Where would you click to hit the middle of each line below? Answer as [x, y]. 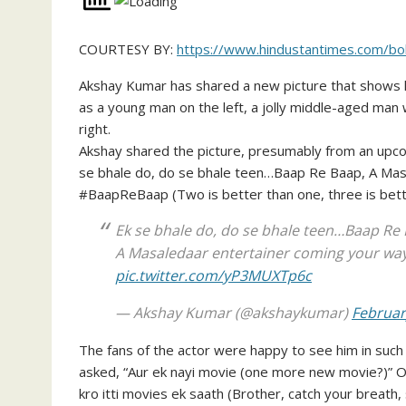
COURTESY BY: [128, 48]
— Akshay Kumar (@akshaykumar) [233, 312]
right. [95, 128]
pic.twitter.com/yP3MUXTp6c [213, 275]
